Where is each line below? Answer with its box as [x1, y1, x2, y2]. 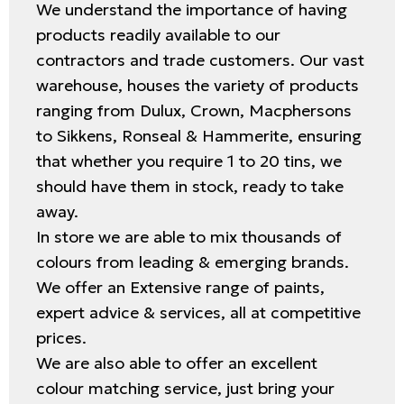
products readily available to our [36, 24, 280, 46]
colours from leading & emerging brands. [36, 252, 349, 273]
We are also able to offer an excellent [36, 353, 317, 374]
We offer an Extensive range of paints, [36, 277, 325, 298]
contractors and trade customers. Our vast [36, 50, 364, 71]
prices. [36, 327, 87, 349]
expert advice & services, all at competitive [36, 302, 361, 324]
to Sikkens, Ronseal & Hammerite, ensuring [36, 125, 362, 147]
